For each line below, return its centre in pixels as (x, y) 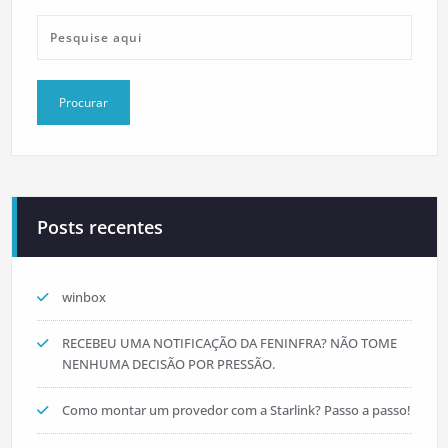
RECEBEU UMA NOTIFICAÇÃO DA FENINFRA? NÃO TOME (229, 343)
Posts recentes (99, 227)
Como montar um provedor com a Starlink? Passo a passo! (236, 410)
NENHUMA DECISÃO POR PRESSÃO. (168, 364)
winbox (83, 297)
